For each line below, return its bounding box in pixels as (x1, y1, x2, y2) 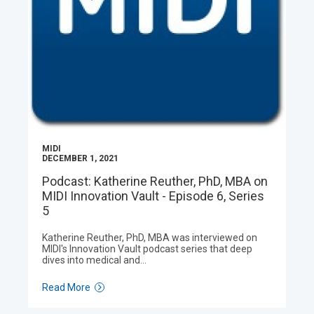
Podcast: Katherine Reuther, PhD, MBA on (42, 174, 268, 189)
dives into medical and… (42, 254, 146, 266)
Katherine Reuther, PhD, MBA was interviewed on (42, 232, 257, 243)
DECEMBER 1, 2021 (42, 153, 118, 163)
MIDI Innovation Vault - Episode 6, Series (42, 189, 264, 203)
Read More (42, 282, 90, 293)
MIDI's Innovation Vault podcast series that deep (42, 243, 252, 254)
